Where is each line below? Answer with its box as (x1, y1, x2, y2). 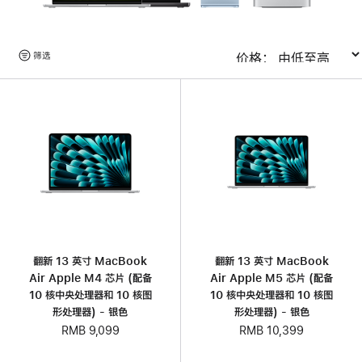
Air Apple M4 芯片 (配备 (28, 271, 152, 284)
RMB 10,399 (239, 325, 304, 337)
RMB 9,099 (61, 324, 120, 336)
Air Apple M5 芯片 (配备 (210, 272, 333, 284)
